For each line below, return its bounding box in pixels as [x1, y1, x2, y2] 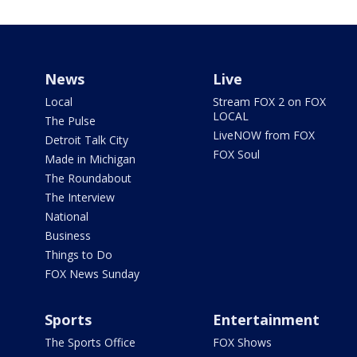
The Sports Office [45, 335, 135, 351]
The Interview [45, 190, 115, 206]
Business [45, 228, 91, 244]
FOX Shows [212, 335, 272, 351]
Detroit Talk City [45, 132, 128, 148]
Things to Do [45, 247, 112, 263]
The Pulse [45, 113, 96, 129]
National [45, 209, 88, 225]
